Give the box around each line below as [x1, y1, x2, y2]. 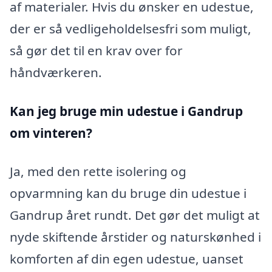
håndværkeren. [10, 63, 102, 81]
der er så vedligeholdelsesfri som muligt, [10, 19, 251, 37]
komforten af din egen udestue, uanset [10, 250, 243, 268]
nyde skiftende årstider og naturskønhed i [10, 228, 261, 246]
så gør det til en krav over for [10, 41, 183, 59]
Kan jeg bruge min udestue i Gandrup [10, 102, 243, 120]
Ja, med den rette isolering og [10, 163, 186, 180]
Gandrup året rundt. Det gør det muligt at [10, 206, 260, 224]
